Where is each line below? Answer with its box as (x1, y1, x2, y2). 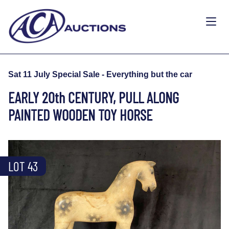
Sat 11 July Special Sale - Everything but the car (8, 70, 192, 79)
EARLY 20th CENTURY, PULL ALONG (8, 88, 179, 106)
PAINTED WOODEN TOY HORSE (8, 105, 152, 124)
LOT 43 (8, 158, 38, 174)
